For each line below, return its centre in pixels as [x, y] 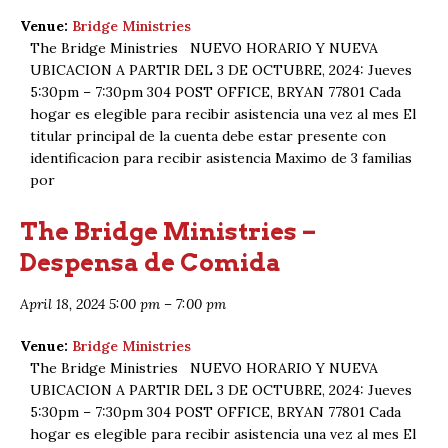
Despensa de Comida [150, 262]
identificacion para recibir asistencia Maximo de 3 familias [221, 157]
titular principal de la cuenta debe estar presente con [208, 135]
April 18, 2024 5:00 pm [90, 303]
